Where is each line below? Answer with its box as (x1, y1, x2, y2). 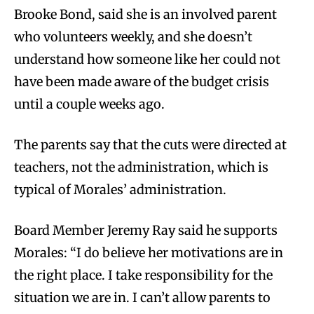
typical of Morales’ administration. (14, 181, 226, 198)
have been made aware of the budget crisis (14, 73, 269, 90)
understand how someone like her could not (14, 50, 280, 67)
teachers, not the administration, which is (14, 158, 268, 175)
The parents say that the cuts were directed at (14, 136, 287, 153)
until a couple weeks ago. (14, 95, 165, 112)
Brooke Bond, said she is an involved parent (14, 6, 277, 22)
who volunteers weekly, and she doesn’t (14, 28, 252, 45)
